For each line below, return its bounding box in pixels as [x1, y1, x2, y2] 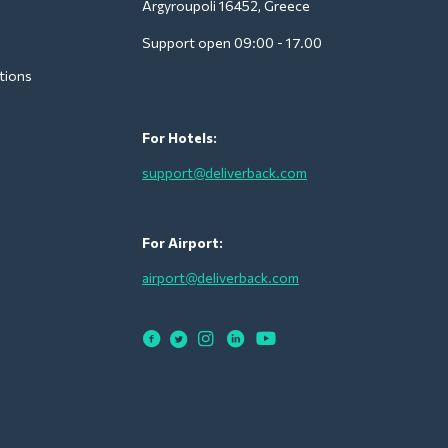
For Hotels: [142, 128, 217, 146]
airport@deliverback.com [142, 268, 299, 286]
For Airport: [142, 233, 223, 251]
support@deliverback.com [142, 163, 307, 181]
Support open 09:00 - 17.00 [142, 33, 325, 51]
